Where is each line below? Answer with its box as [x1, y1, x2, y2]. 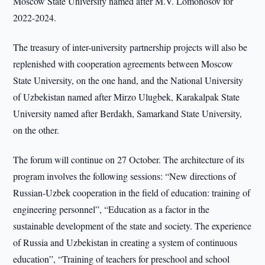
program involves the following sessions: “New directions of [13, 170, 237, 182]
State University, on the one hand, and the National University [13, 74, 244, 86]
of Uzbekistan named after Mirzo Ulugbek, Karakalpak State [13, 91, 240, 103]
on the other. [13, 124, 60, 136]
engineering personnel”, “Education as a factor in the [13, 203, 210, 215]
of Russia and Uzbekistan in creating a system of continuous [13, 236, 238, 248]
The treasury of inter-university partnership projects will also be [13, 41, 248, 53]
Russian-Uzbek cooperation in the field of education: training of [13, 186, 251, 199]
